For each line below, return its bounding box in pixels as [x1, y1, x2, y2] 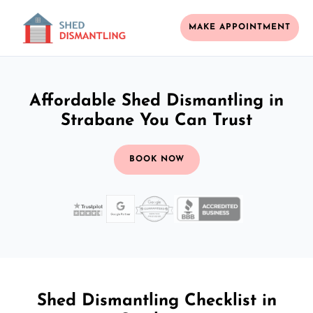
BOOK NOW [129, 154, 184, 163]
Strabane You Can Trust [61, 112, 252, 129]
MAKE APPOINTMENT [189, 23, 291, 32]
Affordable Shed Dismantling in [29, 92, 284, 110]
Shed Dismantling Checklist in [36, 292, 277, 310]
